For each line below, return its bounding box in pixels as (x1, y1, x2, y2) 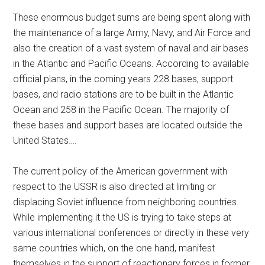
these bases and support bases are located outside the (13, 119, 243, 131)
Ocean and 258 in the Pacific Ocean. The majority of (13, 104, 230, 115)
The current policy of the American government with (13, 165, 228, 177)
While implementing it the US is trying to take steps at (13, 211, 232, 223)
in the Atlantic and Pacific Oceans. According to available (13, 57, 250, 69)
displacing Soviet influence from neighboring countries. (13, 196, 240, 208)
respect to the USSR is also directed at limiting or (13, 180, 216, 192)
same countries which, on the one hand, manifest (13, 242, 215, 254)
